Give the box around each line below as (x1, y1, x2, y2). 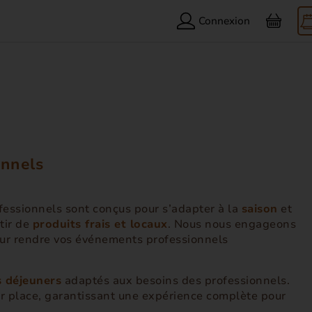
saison (241, 201, 278, 217)
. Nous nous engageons (167, 217, 296, 232)
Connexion (198, 13, 251, 28)
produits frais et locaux (32, 217, 168, 232)
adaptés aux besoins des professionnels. (61, 273, 290, 288)
